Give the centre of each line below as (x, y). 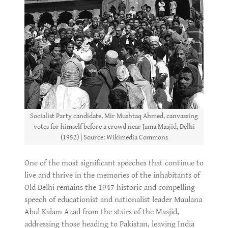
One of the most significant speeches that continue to (114, 163)
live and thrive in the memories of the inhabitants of (112, 175)
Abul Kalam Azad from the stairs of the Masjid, (102, 212)
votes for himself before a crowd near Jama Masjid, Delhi (114, 126)
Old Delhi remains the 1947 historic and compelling (110, 187)
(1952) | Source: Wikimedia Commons (114, 137)
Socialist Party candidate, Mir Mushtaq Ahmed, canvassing (114, 116)
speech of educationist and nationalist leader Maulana (113, 199)
